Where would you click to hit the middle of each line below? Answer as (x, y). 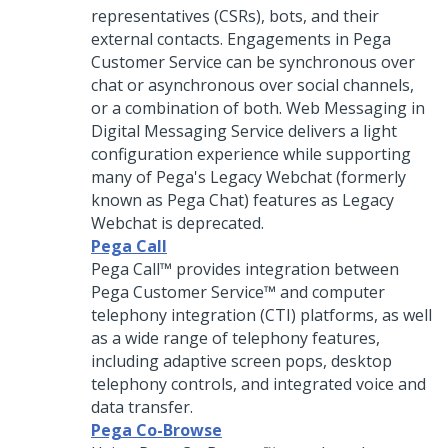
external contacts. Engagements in (222, 39)
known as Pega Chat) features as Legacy (242, 200)
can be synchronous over (318, 62)
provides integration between (285, 269)
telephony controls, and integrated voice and (258, 384)
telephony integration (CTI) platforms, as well (261, 315)
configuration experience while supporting (251, 154)
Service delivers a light (312, 131)
